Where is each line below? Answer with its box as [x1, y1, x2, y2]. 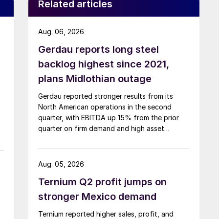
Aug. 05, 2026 [38, 159, 84, 168]
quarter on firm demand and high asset [38, 124, 164, 132]
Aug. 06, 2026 [38, 27, 84, 36]
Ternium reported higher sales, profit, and [38, 209, 174, 218]
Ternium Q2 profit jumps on [38, 175, 167, 188]
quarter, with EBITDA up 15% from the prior [38, 113, 179, 122]
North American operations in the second [38, 102, 172, 111]
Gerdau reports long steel [38, 43, 159, 55]
